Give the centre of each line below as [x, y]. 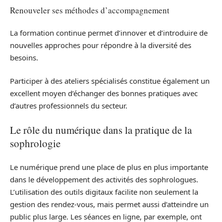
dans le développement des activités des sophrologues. [104, 180]
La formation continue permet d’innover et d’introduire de [109, 32]
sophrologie [35, 143]
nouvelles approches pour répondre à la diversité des [101, 45]
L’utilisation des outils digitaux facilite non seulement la [104, 192]
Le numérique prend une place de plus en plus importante [109, 167]
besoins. [24, 57]
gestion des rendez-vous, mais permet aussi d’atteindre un [109, 204]
